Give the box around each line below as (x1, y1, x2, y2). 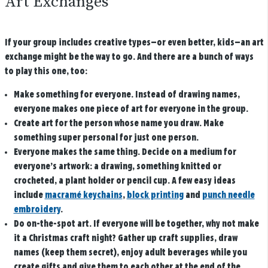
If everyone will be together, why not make (91, 220, 259, 229)
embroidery (13, 205, 60, 215)
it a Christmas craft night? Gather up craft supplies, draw (13, 234, 237, 243)
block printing (126, 191, 184, 200)
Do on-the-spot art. (13, 220, 92, 229)
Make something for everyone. (13, 90, 133, 100)
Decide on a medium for (139, 148, 236, 157)
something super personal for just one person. (13, 133, 199, 143)
